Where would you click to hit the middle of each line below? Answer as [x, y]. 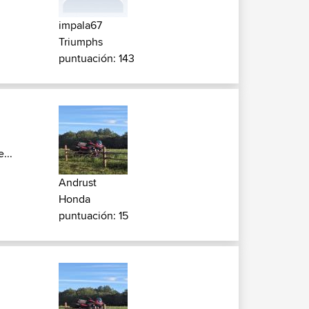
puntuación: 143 [97, 58]
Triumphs [81, 42]
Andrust [78, 182]
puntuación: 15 [93, 216]
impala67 [80, 25]
